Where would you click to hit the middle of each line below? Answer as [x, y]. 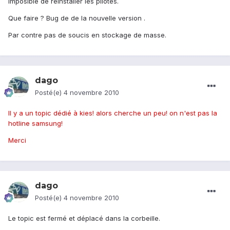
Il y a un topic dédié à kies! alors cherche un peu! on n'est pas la [113, 113]
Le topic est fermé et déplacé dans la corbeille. [84, 218]
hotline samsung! [35, 123]
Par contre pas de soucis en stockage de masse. [87, 35]
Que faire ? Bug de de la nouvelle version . [77, 18]
